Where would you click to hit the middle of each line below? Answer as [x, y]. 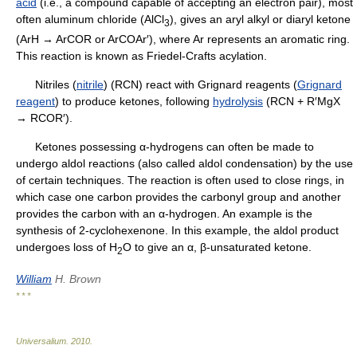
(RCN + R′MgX [302, 101]
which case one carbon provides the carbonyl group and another [178, 196]
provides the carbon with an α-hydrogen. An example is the [164, 213]
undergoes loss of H [67, 247]
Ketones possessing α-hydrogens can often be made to [165, 146]
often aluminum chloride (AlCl [90, 19]
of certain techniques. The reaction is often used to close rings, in [180, 180]
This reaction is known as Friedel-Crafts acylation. [141, 55]
